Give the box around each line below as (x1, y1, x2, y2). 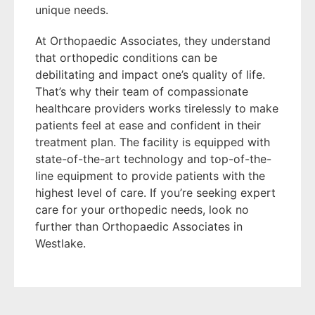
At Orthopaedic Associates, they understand (35, 33, 271, 48)
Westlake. (35, 236, 86, 250)
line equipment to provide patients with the (35, 168, 265, 183)
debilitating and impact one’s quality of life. (35, 67, 265, 82)
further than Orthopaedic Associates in (35, 219, 243, 233)
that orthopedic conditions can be (35, 50, 217, 65)
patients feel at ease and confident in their (35, 117, 261, 132)
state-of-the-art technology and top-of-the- (35, 151, 271, 166)
